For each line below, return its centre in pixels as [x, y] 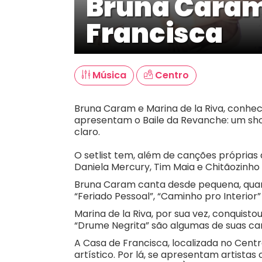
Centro [171, 75]
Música [108, 75]
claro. [87, 132]
